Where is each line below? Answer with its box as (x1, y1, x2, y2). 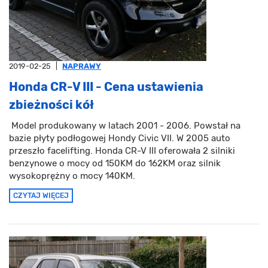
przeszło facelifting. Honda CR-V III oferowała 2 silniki (9, 145, 235, 157)
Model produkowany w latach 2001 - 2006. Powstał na (9, 120, 240, 132)
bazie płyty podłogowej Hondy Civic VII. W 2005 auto (9, 133, 230, 144)
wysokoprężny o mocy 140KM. (9, 170, 135, 182)
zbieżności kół (9, 98, 94, 112)
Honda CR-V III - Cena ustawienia (9, 80, 203, 95)
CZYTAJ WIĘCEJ (13, 191, 69, 200)
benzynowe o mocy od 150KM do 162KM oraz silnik (9, 158, 221, 169)
